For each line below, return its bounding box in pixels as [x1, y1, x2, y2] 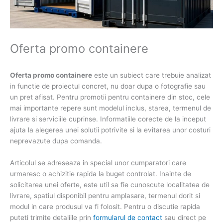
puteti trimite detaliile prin [10, 213, 93, 222]
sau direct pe [162, 213, 206, 222]
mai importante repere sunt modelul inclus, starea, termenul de [10, 104, 211, 112]
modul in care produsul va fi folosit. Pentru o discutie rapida [10, 202, 200, 211]
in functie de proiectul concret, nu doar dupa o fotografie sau [10, 82, 206, 90]
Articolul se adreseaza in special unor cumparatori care [10, 158, 186, 167]
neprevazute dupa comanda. [10, 136, 102, 145]
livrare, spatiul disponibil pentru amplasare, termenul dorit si [10, 191, 200, 200]
